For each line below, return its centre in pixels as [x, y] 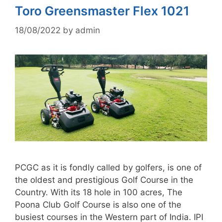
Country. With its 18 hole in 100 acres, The [99, 192]
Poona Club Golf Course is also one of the [98, 204]
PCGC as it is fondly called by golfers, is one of [108, 167]
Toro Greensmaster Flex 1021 [102, 11]
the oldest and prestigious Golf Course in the [104, 180]
